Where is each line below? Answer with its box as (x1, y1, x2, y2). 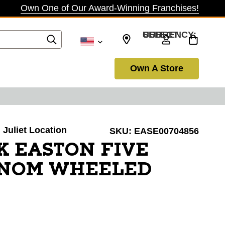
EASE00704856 (134, 126, 199, 136)
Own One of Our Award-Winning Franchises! (21, 3, 199, 13)
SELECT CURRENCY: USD (143, 29, 162, 40)
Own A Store (130, 63, 183, 73)
